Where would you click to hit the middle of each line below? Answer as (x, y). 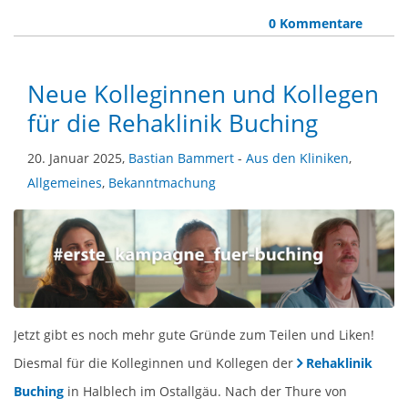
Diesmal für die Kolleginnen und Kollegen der (155, 363)
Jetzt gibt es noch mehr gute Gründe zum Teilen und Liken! (194, 335)
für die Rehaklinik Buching (173, 123)
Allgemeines (65, 182)
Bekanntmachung (162, 182)
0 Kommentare (315, 23)
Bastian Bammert (181, 158)
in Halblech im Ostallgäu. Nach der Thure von (205, 392)
